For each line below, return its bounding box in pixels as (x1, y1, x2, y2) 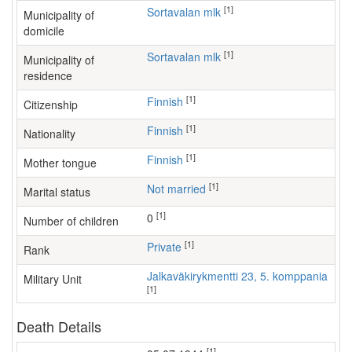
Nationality (24, 126, 75, 141)
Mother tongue (24, 155, 97, 170)
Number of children (24, 213, 119, 229)
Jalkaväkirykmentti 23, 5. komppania (152, 268, 328, 284)
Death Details (16, 316, 101, 336)
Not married (155, 181, 206, 196)
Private (154, 239, 181, 255)
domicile (24, 23, 64, 38)
